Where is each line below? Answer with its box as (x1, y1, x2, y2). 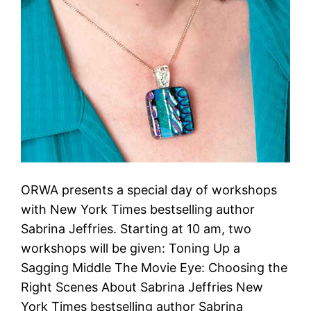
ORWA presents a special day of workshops (21, 183, 278, 198)
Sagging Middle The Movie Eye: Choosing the (21, 260, 288, 276)
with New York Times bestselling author (21, 202, 255, 217)
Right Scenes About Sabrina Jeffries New (21, 280, 264, 295)
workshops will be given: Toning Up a (21, 241, 241, 256)
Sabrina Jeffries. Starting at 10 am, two (21, 221, 252, 237)
